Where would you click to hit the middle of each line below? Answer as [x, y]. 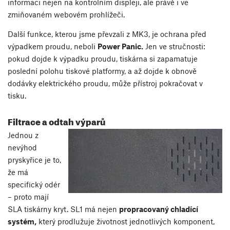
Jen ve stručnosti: [174, 46]
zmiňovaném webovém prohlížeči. [66, 15]
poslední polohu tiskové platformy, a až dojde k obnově [102, 71]
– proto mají [28, 197]
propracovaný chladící [159, 209]
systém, [22, 222]
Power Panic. [120, 46]
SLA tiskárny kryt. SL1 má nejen [63, 209]
